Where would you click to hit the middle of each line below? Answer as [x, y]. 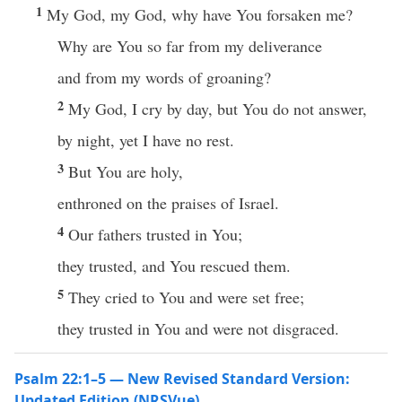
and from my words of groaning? [164, 77]
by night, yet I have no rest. [146, 140]
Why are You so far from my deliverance [190, 46]
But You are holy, [126, 171]
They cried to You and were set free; [186, 297]
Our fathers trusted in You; [155, 234]
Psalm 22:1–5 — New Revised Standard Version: [182, 379]
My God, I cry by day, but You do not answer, [218, 109]
